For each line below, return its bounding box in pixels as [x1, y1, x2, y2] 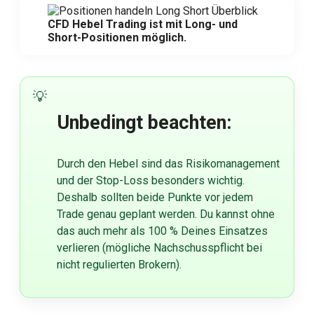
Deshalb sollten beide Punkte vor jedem [57, 191, 253, 205]
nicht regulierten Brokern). [57, 258, 182, 272]
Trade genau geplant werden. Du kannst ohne [57, 207, 275, 221]
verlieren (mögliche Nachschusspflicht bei [57, 241, 262, 255]
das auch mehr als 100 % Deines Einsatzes [57, 224, 268, 238]
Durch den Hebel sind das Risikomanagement [57, 157, 280, 171]
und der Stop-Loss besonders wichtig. [57, 174, 245, 188]
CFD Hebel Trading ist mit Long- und [48, 18, 238, 32]
